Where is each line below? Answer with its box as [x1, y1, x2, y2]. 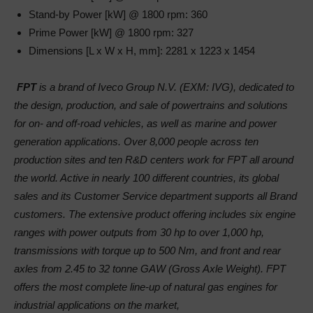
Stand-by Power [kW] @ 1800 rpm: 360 [29, 8, 208, 20]
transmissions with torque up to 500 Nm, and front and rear [14, 245, 281, 256]
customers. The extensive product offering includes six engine [14, 208, 296, 220]
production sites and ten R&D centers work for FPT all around [14, 154, 293, 166]
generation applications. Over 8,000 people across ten [14, 136, 259, 147]
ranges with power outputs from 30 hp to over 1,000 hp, [14, 226, 264, 238]
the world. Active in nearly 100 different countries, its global [14, 172, 279, 184]
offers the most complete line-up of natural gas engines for [14, 281, 277, 293]
